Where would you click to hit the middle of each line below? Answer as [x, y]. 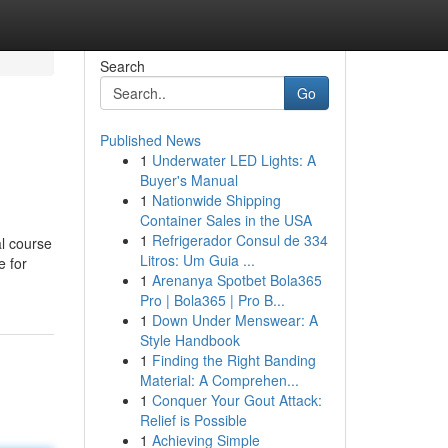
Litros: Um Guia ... [197, 260]
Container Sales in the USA [225, 220]
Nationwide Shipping [216, 200]
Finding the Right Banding [233, 360]
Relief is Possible [193, 420]
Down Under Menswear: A [234, 320]
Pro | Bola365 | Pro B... [212, 300]
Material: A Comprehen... [219, 380]
